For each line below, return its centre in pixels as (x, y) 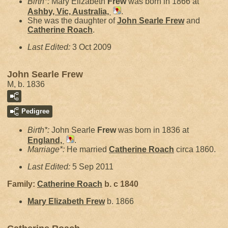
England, (46, 140)
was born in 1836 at (152, 130)
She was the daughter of (72, 21)
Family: (22, 184)
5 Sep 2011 (93, 167)
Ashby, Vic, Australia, (69, 11)
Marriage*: (47, 149)
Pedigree (35, 111)
